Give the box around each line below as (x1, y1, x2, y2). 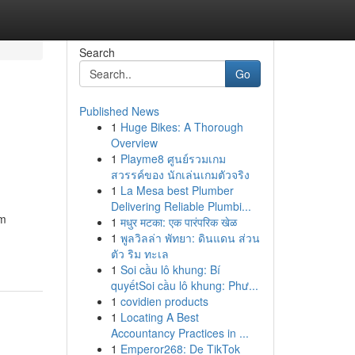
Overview (110, 135, 158, 151)
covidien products (120, 293, 208, 309)
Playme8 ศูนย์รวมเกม (120, 151, 226, 166)
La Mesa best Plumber (120, 182, 234, 198)
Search (78, 44, 115, 60)
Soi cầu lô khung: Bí (120, 261, 220, 277)
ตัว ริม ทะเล (110, 246, 169, 261)
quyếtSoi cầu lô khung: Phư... (110, 277, 258, 293)
